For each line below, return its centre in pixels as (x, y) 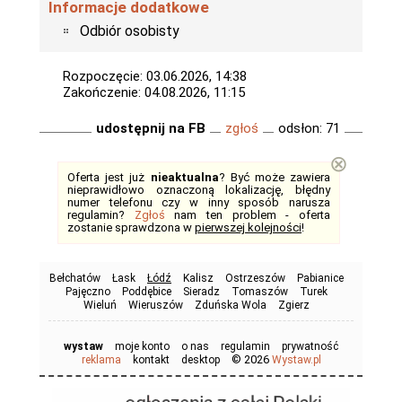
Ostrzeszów (255, 278)
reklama (101, 359)
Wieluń (100, 305)
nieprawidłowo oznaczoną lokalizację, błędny (199, 189)
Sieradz (201, 291)
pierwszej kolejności (248, 227)
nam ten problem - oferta (248, 214)
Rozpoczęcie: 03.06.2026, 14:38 (155, 76)
